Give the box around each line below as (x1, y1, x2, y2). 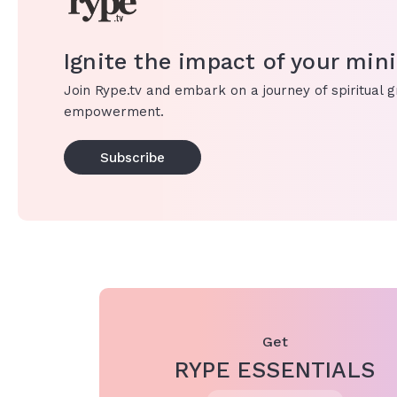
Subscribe (100, 149, 165, 166)
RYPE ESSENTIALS (175, 356, 375, 383)
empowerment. (64, 103, 164, 120)
